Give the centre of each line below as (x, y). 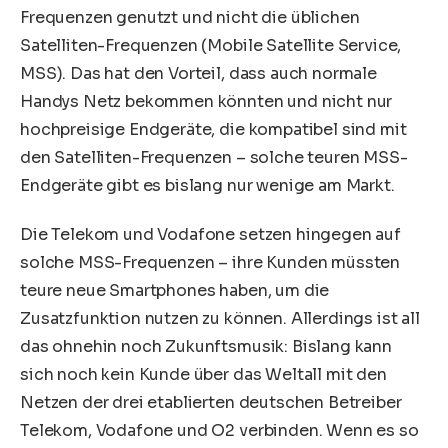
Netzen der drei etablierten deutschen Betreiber (211, 403)
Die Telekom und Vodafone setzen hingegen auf (210, 235)
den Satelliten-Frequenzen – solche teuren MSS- (214, 157)
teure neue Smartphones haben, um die (175, 291)
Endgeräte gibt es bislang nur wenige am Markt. (207, 185)
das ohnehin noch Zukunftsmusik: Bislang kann (206, 347)
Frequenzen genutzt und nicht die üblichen (190, 17)
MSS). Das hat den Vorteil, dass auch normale (198, 73)
